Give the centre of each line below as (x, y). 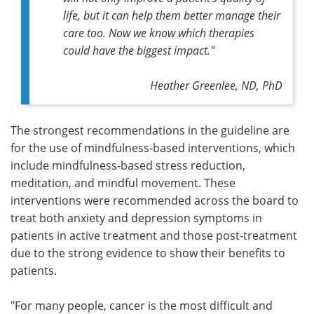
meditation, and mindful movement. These (123, 183)
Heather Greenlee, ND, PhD (216, 85)
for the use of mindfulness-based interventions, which (153, 148)
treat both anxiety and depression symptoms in (136, 218)
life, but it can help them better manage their (172, 15)
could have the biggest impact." (139, 50)
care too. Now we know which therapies (159, 32)
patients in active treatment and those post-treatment (154, 235)
